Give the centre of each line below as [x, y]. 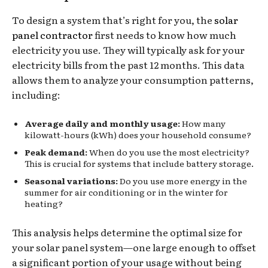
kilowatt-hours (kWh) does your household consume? [138, 134]
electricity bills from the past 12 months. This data [128, 64]
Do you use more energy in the [182, 180]
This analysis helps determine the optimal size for [127, 232]
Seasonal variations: [71, 180]
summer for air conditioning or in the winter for [126, 192]
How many [203, 123]
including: [36, 94]
